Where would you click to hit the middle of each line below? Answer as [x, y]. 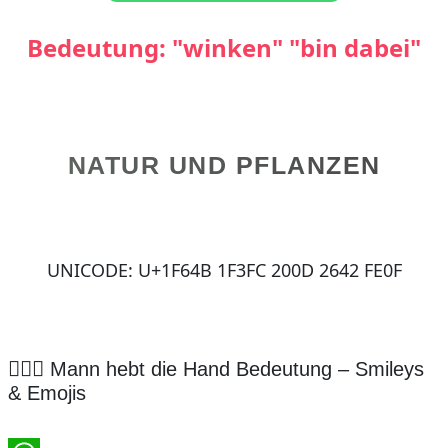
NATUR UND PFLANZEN [224, 165]
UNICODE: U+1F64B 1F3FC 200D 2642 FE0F [224, 270]
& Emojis [46, 393]
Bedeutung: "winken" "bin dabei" [224, 47]
